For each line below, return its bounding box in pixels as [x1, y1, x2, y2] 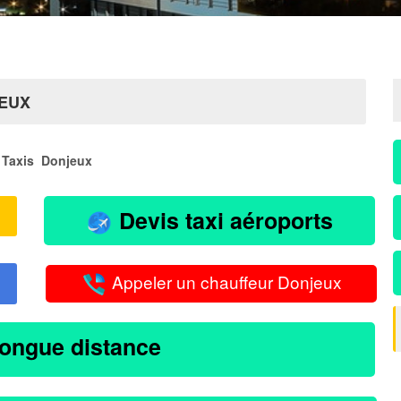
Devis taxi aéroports [113, 204, 333, 236]
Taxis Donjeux [2, 151, 92, 169]
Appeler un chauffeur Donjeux [107, 269, 342, 294]
